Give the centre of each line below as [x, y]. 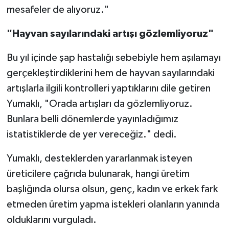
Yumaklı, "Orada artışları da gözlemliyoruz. [99, 104]
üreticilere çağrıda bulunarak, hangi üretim [98, 174]
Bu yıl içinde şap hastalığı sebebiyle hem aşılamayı [113, 58]
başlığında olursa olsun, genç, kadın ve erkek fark [112, 189]
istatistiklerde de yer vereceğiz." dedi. [91, 134]
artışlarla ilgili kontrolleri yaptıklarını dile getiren [108, 88]
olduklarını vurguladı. [51, 220]
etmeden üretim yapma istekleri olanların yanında [113, 204]
